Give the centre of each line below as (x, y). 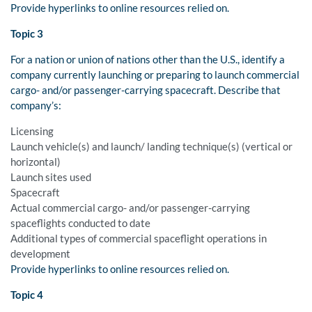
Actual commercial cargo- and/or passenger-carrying (130, 208)
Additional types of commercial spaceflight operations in (139, 239)
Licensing (32, 131)
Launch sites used (51, 177)
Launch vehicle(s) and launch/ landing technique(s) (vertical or (151, 147)
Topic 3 (27, 34)
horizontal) (36, 162)
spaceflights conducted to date (80, 223)
